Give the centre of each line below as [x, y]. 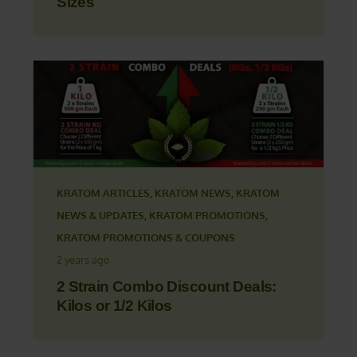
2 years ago [84, 260]
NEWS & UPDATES [101, 216]
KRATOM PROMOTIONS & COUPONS [146, 238]
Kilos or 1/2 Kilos [114, 306]
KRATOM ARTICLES [104, 193]
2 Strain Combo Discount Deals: [167, 286]
